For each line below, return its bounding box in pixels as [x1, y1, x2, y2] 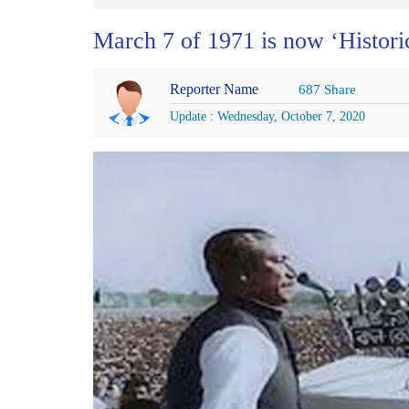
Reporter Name [169, 80, 262, 97]
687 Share [298, 81, 356, 97]
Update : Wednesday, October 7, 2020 [169, 109, 365, 123]
